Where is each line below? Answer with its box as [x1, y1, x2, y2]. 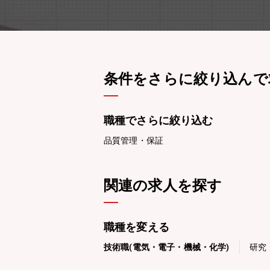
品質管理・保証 [104, 136, 164, 145]
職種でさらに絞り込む [104, 114, 213, 127]
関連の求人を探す [104, 177, 222, 194]
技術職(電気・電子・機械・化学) [104, 242, 230, 252]
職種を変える [104, 221, 169, 233]
